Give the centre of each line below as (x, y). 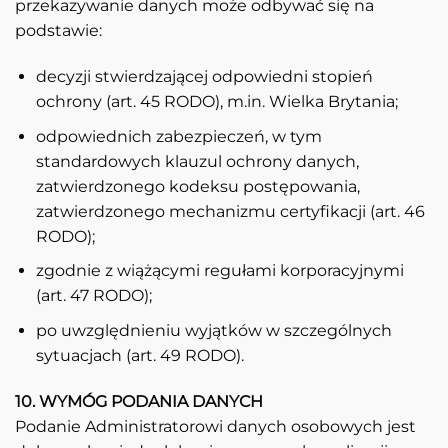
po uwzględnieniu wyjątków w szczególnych (213, 330)
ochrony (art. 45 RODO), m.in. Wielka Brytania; (216, 102)
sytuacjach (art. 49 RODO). (139, 355)
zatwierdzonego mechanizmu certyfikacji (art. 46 (230, 211)
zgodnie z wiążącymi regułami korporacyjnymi (219, 271)
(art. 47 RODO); (93, 296)
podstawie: (58, 31)
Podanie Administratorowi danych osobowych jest (215, 426)
